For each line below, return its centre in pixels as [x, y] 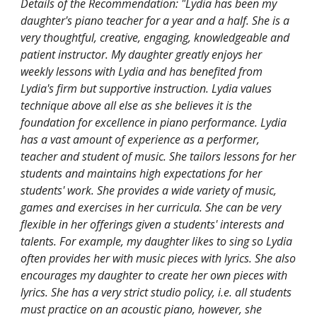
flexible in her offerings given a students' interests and [152, 224]
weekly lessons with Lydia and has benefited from [142, 71]
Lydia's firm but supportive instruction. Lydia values [146, 88]
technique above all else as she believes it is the [137, 105]
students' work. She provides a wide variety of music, [149, 190]
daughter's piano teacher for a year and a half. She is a [155, 20]
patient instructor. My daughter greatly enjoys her [142, 54]
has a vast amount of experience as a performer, [140, 139]
